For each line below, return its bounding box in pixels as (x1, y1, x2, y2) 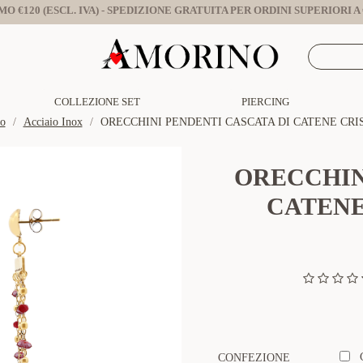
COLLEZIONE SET (54, 95, 140, 108)
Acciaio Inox (23, 116, 83, 128)
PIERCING (241, 95, 289, 108)
